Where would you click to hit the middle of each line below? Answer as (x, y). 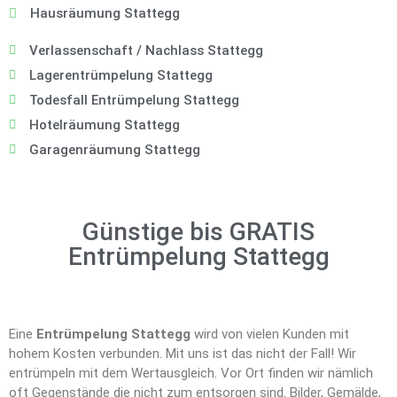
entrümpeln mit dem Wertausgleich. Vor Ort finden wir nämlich (191, 374)
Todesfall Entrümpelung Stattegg (134, 101)
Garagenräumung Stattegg (114, 150)
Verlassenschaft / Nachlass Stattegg (146, 51)
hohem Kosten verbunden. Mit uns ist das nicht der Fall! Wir (183, 354)
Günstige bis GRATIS (198, 232)
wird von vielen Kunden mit (270, 335)
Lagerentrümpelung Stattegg (121, 76)
